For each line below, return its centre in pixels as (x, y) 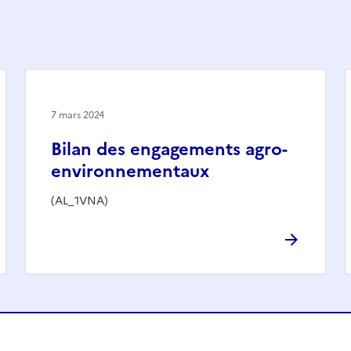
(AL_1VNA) (80, 201)
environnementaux (130, 171)
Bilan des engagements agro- (169, 149)
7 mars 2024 (78, 115)
